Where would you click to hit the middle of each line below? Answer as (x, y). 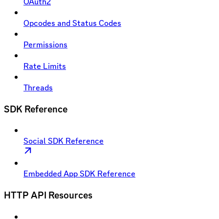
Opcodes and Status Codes (72, 23)
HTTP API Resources (48, 195)
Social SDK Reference (64, 141)
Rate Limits (45, 66)
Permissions (45, 45)
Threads (38, 88)
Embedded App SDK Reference (79, 174)
